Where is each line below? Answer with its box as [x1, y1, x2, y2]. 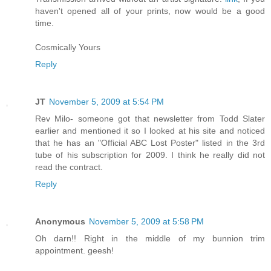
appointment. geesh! [35, 246, 114, 256]
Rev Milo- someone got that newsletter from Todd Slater [35, 114, 265, 124]
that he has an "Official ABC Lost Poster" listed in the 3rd [35, 138, 265, 148]
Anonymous [35, 217, 85, 227]
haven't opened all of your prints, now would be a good [35, 6, 265, 16]
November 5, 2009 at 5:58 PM [89, 217, 204, 227]
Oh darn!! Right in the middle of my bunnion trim [35, 233, 265, 244]
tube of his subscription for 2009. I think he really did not [35, 150, 265, 160]
